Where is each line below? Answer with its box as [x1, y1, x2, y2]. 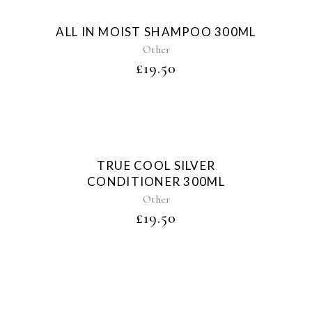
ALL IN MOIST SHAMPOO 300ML [56, 24, 256, 39]
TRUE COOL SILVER [96, 158, 216, 173]
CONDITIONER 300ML [87, 174, 225, 189]
